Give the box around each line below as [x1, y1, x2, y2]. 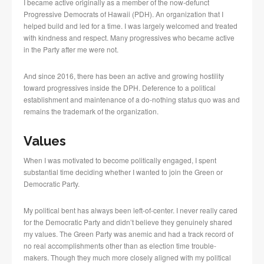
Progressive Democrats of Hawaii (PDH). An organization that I [24, 9, 223, 19]
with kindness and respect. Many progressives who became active [24, 32, 235, 43]
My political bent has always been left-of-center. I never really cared [24, 205, 237, 216]
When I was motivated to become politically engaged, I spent [24, 155, 216, 166]
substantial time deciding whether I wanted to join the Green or [24, 167, 223, 177]
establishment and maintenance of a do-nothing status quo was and [24, 94, 240, 105]
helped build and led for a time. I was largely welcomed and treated [24, 21, 237, 31]
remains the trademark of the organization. [24, 106, 159, 117]
